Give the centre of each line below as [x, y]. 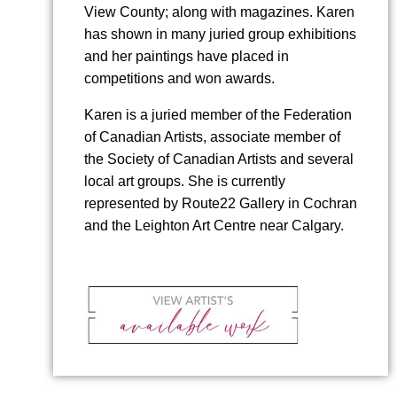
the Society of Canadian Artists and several [219, 160]
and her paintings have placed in [187, 57]
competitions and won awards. [179, 79]
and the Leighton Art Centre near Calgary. [214, 226]
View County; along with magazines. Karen [219, 12]
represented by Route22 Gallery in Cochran [221, 204]
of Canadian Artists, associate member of [212, 137]
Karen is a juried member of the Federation [218, 115]
